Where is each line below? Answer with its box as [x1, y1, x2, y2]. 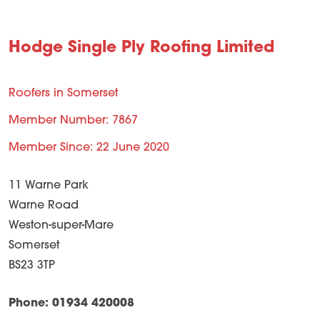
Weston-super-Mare [9, 220, 114, 231]
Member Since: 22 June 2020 [9, 142, 169, 154]
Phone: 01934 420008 [9, 298, 134, 309]
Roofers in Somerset [9, 88, 118, 99]
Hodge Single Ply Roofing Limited [9, 40, 274, 56]
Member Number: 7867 [9, 115, 138, 126]
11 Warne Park [9, 180, 89, 191]
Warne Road [9, 200, 79, 211]
